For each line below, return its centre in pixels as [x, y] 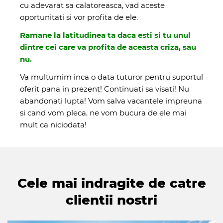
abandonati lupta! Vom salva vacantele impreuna [111, 101]
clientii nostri [111, 200]
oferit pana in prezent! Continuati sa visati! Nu [105, 89]
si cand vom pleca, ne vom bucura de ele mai [103, 112]
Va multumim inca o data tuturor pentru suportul [111, 77]
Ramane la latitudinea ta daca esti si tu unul [105, 35]
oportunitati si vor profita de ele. [79, 17]
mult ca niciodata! [53, 124]
